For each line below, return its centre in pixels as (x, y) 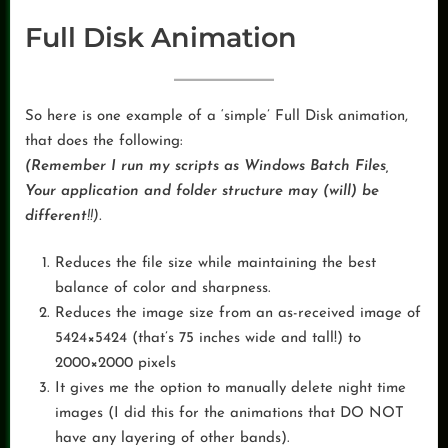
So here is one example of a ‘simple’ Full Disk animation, (216, 116)
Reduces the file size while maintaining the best (215, 264)
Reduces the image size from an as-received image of (238, 314)
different (56, 216)
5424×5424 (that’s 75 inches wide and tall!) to (208, 339)
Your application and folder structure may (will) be (202, 191)
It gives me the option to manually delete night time (230, 389)
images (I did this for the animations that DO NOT (229, 414)
